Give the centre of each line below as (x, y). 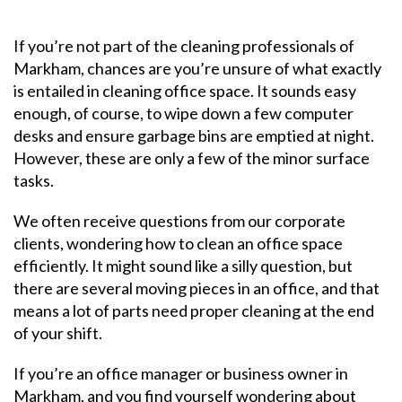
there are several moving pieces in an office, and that (197, 288)
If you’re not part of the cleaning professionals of (184, 46)
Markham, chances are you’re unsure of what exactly (197, 68)
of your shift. (58, 333)
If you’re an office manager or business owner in (181, 373)
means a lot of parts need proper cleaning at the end (194, 310)
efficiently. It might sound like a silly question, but (183, 266)
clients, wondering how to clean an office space (178, 243)
